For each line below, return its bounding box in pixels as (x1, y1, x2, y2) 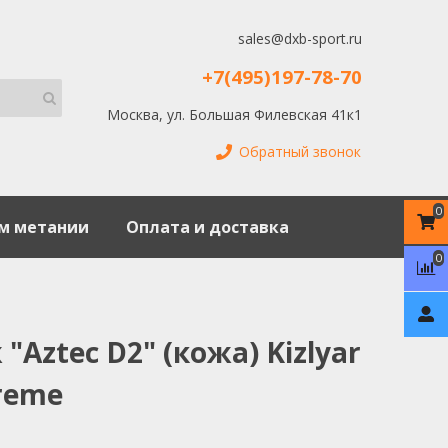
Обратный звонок (238, 142, 361, 162)
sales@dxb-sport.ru (237, 29, 362, 49)
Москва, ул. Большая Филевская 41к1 (106, 104, 362, 124)
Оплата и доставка (125, 215, 289, 238)
